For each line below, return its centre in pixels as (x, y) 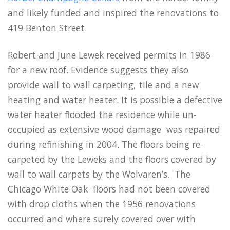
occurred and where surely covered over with (102, 219)
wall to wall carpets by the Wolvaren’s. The (99, 174)
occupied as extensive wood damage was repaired (114, 130)
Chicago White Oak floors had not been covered (109, 189)
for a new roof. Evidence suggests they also (98, 70)
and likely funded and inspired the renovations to (113, 13)
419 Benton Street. (47, 28)
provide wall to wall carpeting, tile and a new (103, 85)
